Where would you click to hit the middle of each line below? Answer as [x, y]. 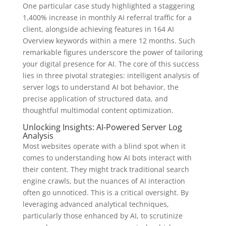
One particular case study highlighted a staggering [108, 6]
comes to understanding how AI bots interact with [107, 158]
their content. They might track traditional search [106, 169]
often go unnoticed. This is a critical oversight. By [105, 193]
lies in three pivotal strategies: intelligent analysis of [111, 76]
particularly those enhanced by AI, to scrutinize [102, 216]
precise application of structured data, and [95, 99]
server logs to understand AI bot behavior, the [100, 87]
